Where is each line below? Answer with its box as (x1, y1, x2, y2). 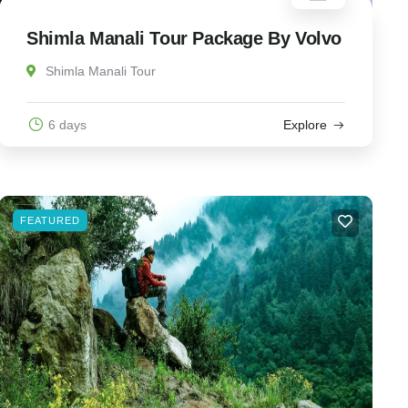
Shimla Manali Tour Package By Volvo (25, 28, 342, 49)
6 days (47, 117, 87, 133)
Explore (282, 117, 327, 133)
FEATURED (19, 215, 80, 227)
